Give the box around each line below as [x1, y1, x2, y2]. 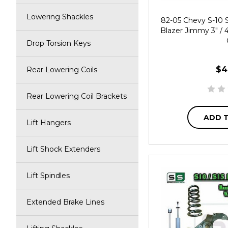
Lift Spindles [26, 171, 70, 180]
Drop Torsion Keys [26, 39, 91, 48]
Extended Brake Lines [26, 197, 104, 207]
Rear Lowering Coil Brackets [26, 92, 127, 101]
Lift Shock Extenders [26, 145, 100, 154]
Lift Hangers [26, 118, 71, 127]
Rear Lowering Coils [26, 65, 97, 74]
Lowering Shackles [26, 12, 93, 21]
